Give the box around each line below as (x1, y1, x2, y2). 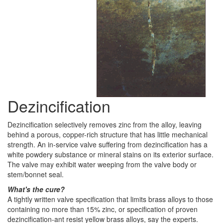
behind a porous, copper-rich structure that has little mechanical (7, 129, 208, 139)
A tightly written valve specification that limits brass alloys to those (7, 194, 213, 204)
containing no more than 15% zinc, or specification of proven (7, 204, 198, 214)
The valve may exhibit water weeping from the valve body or (7, 159, 197, 169)
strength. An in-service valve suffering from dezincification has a (7, 139, 208, 149)
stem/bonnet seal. (7, 169, 64, 179)
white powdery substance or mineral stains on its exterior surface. (7, 149, 214, 159)
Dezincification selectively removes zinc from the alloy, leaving (7, 119, 202, 129)
